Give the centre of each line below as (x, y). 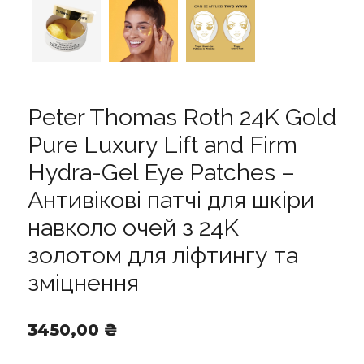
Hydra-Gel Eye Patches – (161, 173)
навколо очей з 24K (133, 228)
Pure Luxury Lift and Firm (162, 145)
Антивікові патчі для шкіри (171, 200)
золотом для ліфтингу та (163, 256)
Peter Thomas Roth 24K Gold (182, 117)
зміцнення (83, 283)
